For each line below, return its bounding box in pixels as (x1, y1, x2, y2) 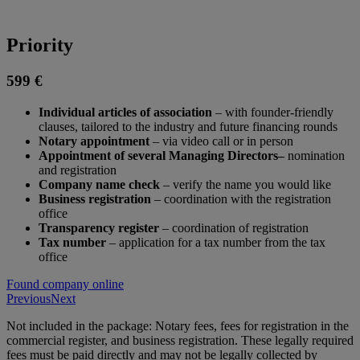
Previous (6, 291, 51, 305)
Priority (6, 35, 73, 56)
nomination (284, 148, 345, 162)
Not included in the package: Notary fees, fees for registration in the (6, 318, 349, 333)
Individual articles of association (39, 104, 212, 119)
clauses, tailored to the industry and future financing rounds (39, 119, 337, 133)
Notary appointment (39, 133, 149, 148)
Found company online (6, 276, 124, 291)
